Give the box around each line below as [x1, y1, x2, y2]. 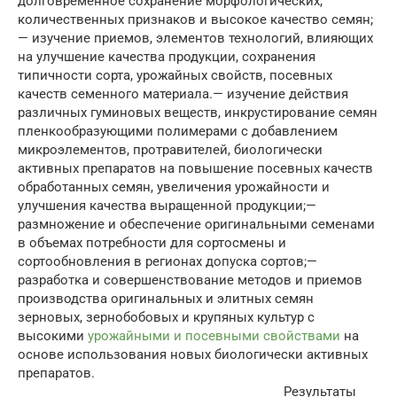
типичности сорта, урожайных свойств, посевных [18, 66, 332, 83]
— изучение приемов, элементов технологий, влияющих [18, 29, 373, 46]
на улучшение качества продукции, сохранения [18, 48, 315, 65]
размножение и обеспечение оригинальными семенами [18, 215, 375, 232]
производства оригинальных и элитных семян [18, 290, 314, 307]
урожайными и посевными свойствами [88, 327, 340, 344]
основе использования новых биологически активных [18, 346, 368, 362]
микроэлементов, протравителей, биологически [18, 141, 323, 158]
